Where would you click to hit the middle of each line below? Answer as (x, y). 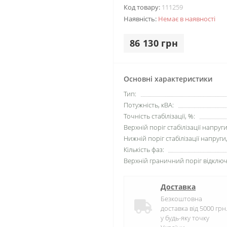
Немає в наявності (187, 19)
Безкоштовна (181, 199)
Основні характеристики (168, 79)
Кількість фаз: (144, 150)
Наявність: (141, 19)
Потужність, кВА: (149, 105)
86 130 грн (154, 43)
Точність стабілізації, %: (159, 116)
